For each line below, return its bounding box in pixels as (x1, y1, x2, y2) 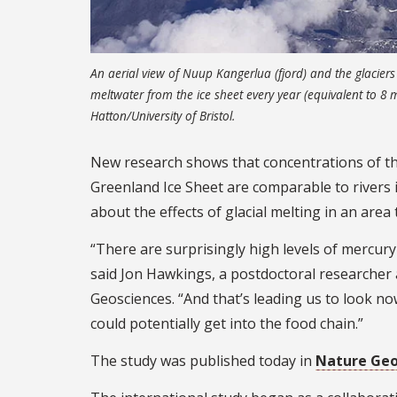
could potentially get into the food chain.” (90, 313, 363, 333)
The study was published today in (90, 350, 315, 370)
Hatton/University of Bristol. (90, 106, 235, 124)
